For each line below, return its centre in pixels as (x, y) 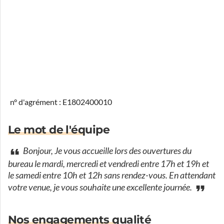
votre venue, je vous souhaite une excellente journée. (101, 188)
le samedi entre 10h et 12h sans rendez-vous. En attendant (112, 175)
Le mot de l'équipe (59, 130)
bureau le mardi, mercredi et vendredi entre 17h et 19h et (108, 164)
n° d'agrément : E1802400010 (61, 102)
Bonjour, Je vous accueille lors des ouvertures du (106, 151)
